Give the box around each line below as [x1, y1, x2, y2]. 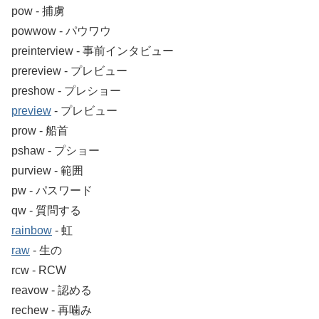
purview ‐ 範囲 [11, 164, 83, 177]
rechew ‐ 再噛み [11, 303, 92, 316]
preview [11, 104, 51, 117]
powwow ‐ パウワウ [11, 24, 111, 37]
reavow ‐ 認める [11, 283, 92, 296]
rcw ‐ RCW [11, 263, 66, 276]
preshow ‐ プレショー [11, 84, 121, 97]
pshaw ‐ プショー [11, 144, 100, 157]
